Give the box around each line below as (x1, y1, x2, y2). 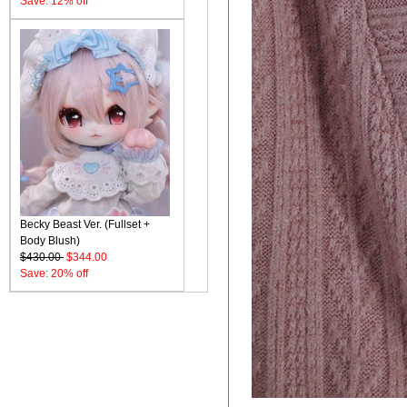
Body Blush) (20, 234, 80, 247)
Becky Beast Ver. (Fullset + (20, 218, 150, 231)
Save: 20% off (20, 267, 88, 280)
